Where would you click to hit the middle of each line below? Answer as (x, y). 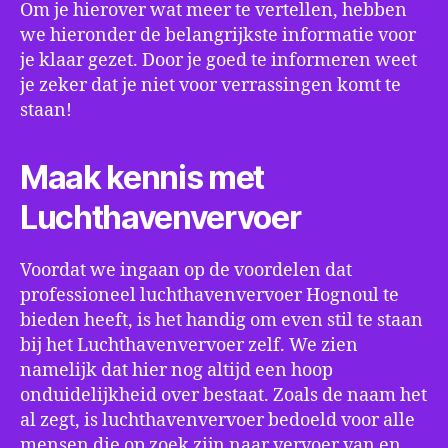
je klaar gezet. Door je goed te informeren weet (218, 60)
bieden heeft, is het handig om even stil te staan (221, 320)
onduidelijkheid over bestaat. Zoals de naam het (223, 395)
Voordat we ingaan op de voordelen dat (186, 270)
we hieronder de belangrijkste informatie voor (218, 35)
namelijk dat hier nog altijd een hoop (176, 370)
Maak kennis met (142, 177)
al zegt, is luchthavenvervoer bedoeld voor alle (217, 420)
